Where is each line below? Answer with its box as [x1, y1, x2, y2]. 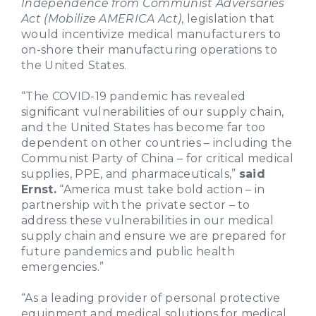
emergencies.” [21, 260, 104, 274]
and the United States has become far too [21, 120, 266, 134]
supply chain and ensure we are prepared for [21, 229, 287, 243]
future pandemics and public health [21, 244, 235, 258]
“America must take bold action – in [56, 182, 265, 196]
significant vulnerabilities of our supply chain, [21, 104, 284, 119]
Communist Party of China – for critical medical [21, 151, 294, 165]
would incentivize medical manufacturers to [21, 27, 281, 41]
